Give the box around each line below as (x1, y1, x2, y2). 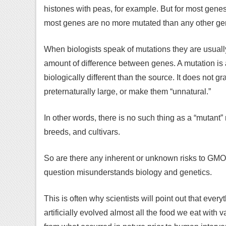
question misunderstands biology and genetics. (44, 168, 212, 177)
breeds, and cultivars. (44, 128, 120, 136)
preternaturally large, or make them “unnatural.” (44, 87, 211, 96)
